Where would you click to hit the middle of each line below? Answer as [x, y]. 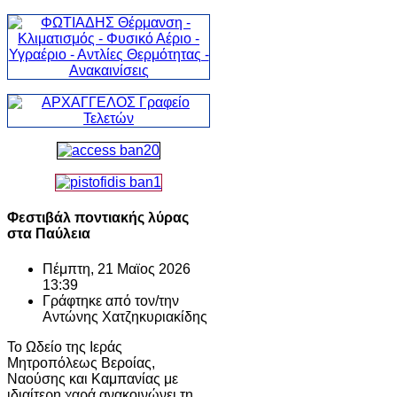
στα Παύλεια [49, 234]
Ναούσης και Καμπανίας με [93, 378]
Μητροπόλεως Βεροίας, [81, 362]
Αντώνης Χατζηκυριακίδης [125, 316]
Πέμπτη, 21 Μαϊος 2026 [117, 269]
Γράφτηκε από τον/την [111, 300]
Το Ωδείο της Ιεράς [65, 346]
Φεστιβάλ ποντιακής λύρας [98, 218]
